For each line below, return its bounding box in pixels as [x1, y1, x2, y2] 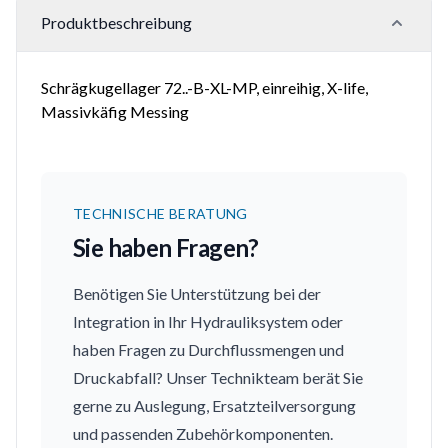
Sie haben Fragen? [73, 233, 259, 262]
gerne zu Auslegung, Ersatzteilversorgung [73, 396, 356, 415]
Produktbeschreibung [41, 13, 192, 32]
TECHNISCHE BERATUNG [73, 205, 248, 222]
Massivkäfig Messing [41, 102, 189, 121]
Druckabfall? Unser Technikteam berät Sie [73, 368, 363, 387]
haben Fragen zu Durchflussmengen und [73, 340, 344, 359]
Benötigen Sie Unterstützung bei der [73, 284, 321, 303]
